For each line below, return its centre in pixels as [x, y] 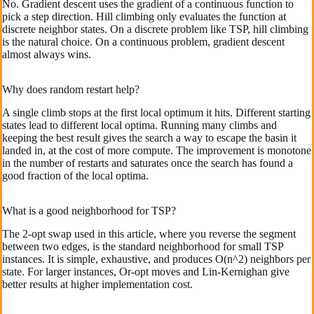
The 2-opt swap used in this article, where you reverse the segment [149, 234]
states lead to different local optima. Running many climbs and [139, 125]
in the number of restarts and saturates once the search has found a [148, 163]
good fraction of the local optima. [75, 176]
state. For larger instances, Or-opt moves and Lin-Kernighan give [146, 272]
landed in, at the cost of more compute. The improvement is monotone [157, 151]
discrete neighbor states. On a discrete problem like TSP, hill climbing [155, 29]
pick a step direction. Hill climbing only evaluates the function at [144, 17]
